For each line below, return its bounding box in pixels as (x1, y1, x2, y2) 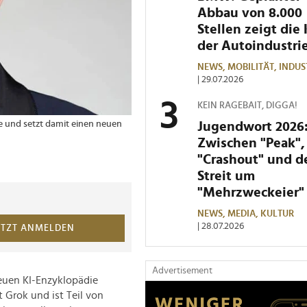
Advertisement (152, 265, 212, 275)
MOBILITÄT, (228, 62, 279, 72)
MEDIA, (228, 208, 260, 219)
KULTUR (260, 208, 294, 219)
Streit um (197, 169, 255, 183)
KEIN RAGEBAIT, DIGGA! (197, 100, 297, 110)
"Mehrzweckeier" (197, 185, 304, 199)
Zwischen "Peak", (197, 136, 305, 150)
